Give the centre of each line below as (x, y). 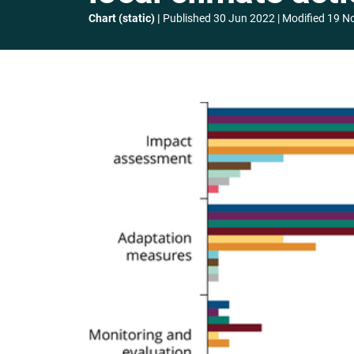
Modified (303, 18)
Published (187, 18)
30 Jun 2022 (244, 18)
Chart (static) (122, 18)
